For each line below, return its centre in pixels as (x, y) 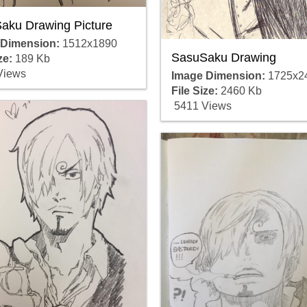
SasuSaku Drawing (223, 57)
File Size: (194, 90)
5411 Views (201, 106)
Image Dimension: (218, 75)
